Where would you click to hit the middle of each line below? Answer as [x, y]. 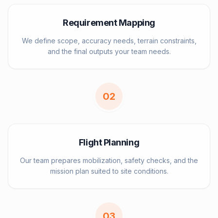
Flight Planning [109, 142]
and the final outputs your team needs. [109, 51]
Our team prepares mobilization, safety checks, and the [109, 160]
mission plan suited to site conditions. [109, 171]
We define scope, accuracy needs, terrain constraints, [109, 41]
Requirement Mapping [109, 23]
